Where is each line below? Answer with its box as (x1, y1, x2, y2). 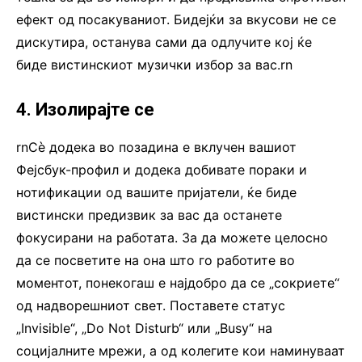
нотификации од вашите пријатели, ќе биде (16, 183, 297, 200)
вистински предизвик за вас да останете (16, 206, 282, 223)
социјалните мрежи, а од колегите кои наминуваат (16, 342, 345, 359)
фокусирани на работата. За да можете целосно (16, 229, 328, 246)
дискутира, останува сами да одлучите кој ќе (16, 33, 312, 50)
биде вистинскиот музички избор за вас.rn (16, 56, 293, 73)
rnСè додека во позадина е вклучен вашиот (16, 138, 297, 155)
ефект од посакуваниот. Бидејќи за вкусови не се (16, 11, 336, 27)
